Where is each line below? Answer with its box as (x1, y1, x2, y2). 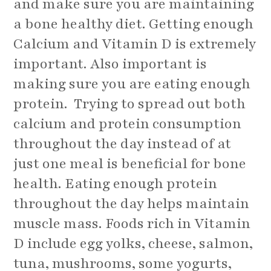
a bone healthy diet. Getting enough (13, 14, 254, 33)
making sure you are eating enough (13, 74, 251, 93)
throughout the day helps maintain (13, 194, 250, 213)
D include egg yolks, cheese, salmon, (13, 233, 253, 253)
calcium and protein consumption (13, 114, 242, 133)
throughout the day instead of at (13, 134, 232, 153)
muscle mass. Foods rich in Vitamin (13, 214, 251, 233)
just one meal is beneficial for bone (13, 154, 247, 173)
